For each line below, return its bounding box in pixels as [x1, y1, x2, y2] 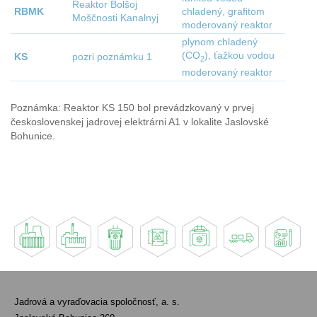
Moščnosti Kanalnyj [72, 13, 158, 24]
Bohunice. [11, 130, 55, 142]
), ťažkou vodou [204, 50, 275, 62]
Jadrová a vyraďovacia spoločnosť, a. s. [14, 296, 180, 308]
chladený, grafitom [182, 6, 265, 18]
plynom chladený [182, 37, 258, 48]
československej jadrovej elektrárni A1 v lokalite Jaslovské [11, 116, 269, 127]
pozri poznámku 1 [72, 52, 152, 63]
